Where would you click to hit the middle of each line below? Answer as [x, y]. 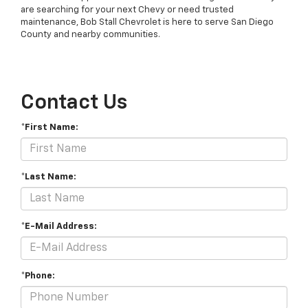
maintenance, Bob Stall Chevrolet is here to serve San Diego [147, 23]
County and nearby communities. [90, 35]
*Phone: [38, 276]
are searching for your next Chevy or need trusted [127, 10]
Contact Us [74, 103]
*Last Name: [48, 177]
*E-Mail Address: [59, 227]
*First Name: [49, 128]
